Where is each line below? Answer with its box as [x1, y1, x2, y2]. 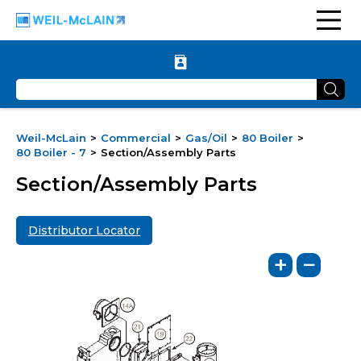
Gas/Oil [185, 131, 227, 144]
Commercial [101, 131, 171, 144]
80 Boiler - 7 [16, 146, 86, 159]
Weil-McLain [16, 131, 86, 144]
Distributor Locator [28, 223, 140, 238]
